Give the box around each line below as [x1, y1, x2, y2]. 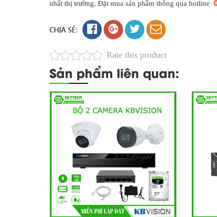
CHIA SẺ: [49, 25, 77, 35]
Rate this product [106, 50, 167, 60]
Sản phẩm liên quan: [49, 63, 179, 82]
